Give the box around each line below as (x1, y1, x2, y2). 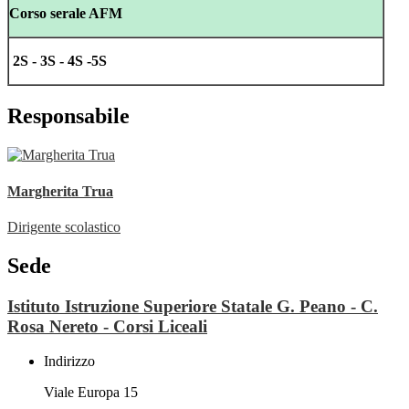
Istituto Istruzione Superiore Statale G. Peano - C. (7, 296, 378, 316)
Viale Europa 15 (44, 384, 138, 401)
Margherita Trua (7, 183, 113, 199)
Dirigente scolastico (7, 218, 121, 235)
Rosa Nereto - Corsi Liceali (7, 316, 207, 336)
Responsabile (7, 104, 130, 129)
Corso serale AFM (9, 5, 122, 22)
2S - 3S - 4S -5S (13, 53, 107, 69)
